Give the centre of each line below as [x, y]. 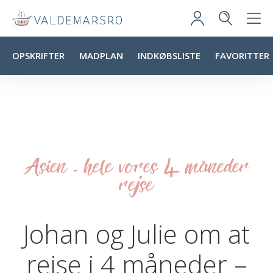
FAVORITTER [242, 55]
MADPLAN [101, 55]
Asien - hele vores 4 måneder [136, 167]
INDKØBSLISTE [169, 55]
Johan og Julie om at [136, 234]
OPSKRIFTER [38, 55]
